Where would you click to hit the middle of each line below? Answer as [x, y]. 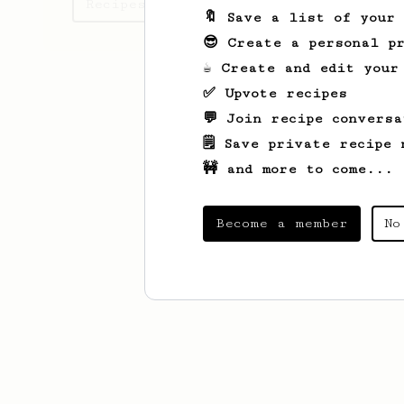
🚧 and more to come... [298, 169]
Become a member [282, 223]
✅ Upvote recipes [275, 93]
